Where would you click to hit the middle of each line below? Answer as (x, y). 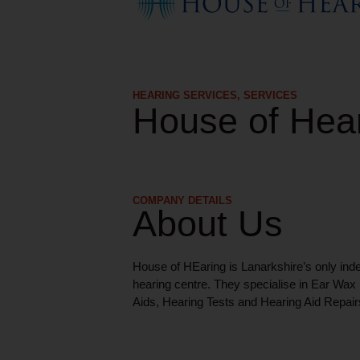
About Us (207, 223)
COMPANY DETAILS (182, 200)
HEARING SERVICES (184, 95)
